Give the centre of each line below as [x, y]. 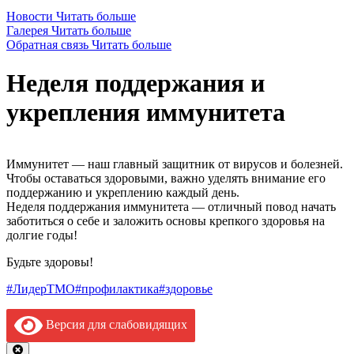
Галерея [27, 30]
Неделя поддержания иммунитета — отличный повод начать [171, 206]
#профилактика [117, 288]
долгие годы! [42, 235]
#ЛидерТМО [41, 288]
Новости [30, 16]
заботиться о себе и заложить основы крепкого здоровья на [166, 220]
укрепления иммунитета [146, 113]
